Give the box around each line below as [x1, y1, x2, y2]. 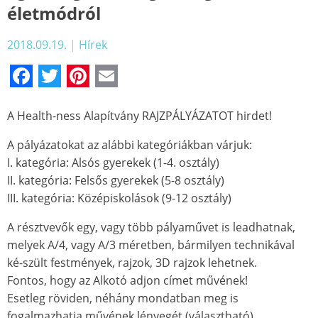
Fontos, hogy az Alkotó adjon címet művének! [7, 273, 248, 289]
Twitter [61, 60, 135, 92]
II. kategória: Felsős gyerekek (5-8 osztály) [7, 172, 224, 189]
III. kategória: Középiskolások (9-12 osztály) [7, 190, 231, 207]
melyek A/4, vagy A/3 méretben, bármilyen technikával [7, 237, 295, 253]
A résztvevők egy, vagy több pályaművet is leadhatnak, [7, 219, 295, 236]
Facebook [33, 60, 134, 92]
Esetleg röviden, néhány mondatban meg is [7, 290, 238, 307]
